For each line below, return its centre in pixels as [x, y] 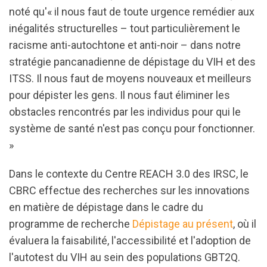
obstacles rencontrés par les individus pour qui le [125, 112]
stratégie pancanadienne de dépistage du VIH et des [132, 62]
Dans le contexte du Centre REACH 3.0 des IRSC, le [129, 174]
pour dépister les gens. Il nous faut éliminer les [119, 95]
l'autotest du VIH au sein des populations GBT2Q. [125, 257]
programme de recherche [71, 224]
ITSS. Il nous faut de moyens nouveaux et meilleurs [130, 78]
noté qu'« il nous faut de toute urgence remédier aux [132, 12]
